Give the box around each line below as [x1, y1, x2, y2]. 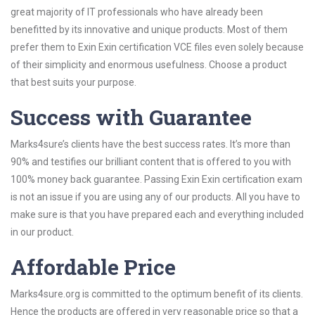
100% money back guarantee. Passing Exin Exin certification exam [11, 174, 302, 185]
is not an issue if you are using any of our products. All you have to [11, 191, 300, 202]
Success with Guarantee [11, 103, 252, 131]
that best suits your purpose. [11, 77, 136, 88]
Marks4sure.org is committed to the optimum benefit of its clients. [11, 288, 303, 300]
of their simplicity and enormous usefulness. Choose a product [11, 59, 287, 70]
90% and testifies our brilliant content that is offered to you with [11, 156, 291, 167]
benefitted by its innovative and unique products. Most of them [11, 24, 288, 35]
